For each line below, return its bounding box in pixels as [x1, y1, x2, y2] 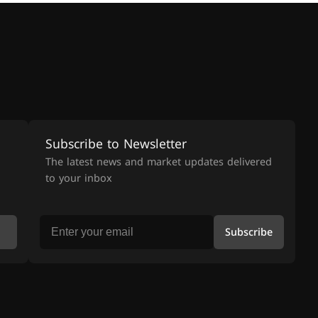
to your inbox [45, 169, 112, 188]
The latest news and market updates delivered [45, 153, 272, 172]
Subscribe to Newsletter [45, 132, 187, 156]
